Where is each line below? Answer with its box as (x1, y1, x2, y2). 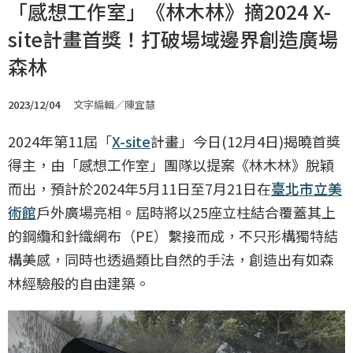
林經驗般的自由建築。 (8, 273, 150, 293)
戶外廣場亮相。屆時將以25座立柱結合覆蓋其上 (36, 202, 336, 222)
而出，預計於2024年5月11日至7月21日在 (8, 178, 271, 199)
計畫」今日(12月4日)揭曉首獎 (150, 131, 340, 151)
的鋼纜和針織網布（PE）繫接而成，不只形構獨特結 (8, 225, 338, 246)
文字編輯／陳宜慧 (73, 97, 155, 112)
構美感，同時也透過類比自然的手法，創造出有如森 (8, 249, 334, 269)
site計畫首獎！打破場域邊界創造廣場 (8, 24, 338, 53)
